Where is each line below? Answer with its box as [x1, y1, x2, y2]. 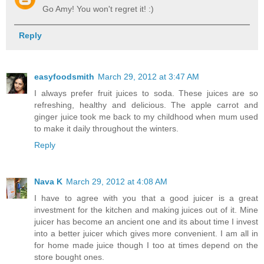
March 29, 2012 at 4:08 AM [66, 177, 167, 187]
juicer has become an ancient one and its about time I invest [34, 217, 258, 227]
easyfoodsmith [34, 72, 94, 82]
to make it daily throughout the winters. [34, 124, 179, 134]
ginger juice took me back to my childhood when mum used [34, 112, 258, 122]
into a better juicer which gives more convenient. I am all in [34, 229, 258, 239]
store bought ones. [34, 252, 104, 262]
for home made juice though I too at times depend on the [34, 240, 258, 250]
